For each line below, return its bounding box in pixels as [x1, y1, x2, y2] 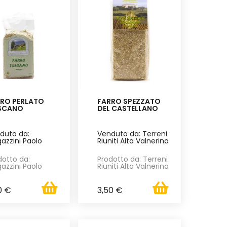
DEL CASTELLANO [97, 103, 158, 114]
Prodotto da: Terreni [97, 154, 168, 165]
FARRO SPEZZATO [97, 96, 161, 107]
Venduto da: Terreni [97, 129, 167, 139]
